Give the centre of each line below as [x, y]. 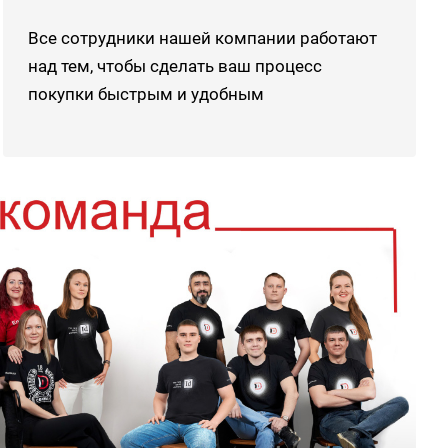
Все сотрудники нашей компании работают [202, 37]
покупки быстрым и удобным [145, 93]
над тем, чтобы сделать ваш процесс [174, 65]
